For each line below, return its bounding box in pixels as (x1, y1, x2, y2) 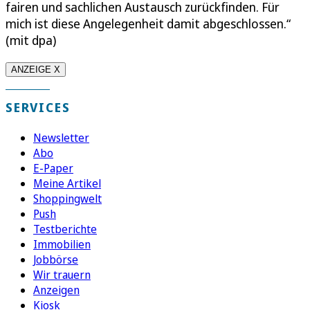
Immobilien (33, 236, 91, 252)
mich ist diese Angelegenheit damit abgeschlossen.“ (6, 15, 291, 32)
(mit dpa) (6, 31, 56, 48)
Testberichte (33, 221, 97, 237)
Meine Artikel (33, 175, 101, 191)
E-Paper (33, 160, 73, 176)
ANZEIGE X (11, 64, 60, 75)
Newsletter (33, 129, 89, 145)
